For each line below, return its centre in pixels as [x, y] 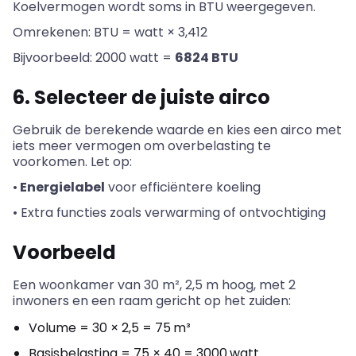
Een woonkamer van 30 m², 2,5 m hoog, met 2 [154, 284]
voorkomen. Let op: [74, 161]
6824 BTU [207, 57]
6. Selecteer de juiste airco [141, 97]
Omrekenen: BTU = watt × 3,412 [112, 32]
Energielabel [61, 187]
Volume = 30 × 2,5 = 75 [100, 327]
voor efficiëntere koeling [184, 187]
